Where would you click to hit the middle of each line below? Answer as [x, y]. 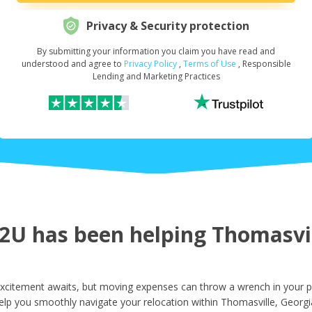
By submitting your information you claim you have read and [156, 52]
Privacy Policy [150, 64]
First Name [154, 126]
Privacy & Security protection [168, 26]
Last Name [154, 193]
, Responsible [264, 64]
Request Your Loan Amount [154, 58]
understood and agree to [72, 64]
